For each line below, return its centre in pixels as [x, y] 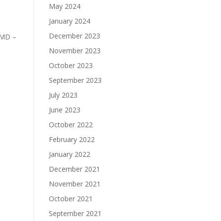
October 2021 [71, 199]
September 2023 [75, 80]
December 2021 [74, 169]
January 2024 [69, 21]
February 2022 [72, 140]
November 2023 [74, 51]
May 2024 [64, 6]
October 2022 [71, 125]
